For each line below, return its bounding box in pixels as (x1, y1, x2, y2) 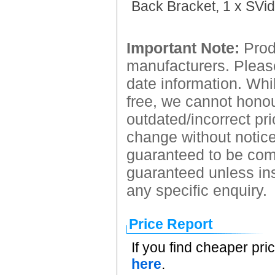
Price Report (129, 216, 213, 232)
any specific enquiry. (126, 182, 267, 199)
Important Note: (126, 39, 239, 56)
